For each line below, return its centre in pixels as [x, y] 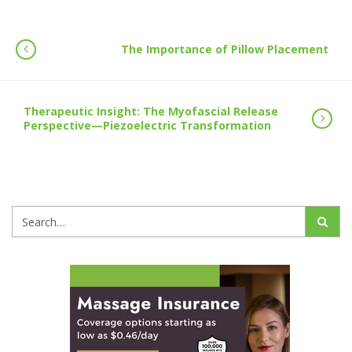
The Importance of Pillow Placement [225, 49]
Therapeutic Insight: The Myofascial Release [151, 111]
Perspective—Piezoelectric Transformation [147, 125]
